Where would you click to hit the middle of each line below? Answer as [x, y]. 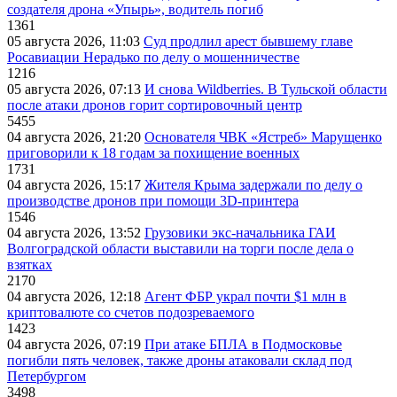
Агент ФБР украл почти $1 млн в [245, 297]
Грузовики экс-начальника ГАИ [240, 233]
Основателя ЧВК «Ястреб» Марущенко [263, 137]
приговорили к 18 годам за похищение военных [153, 153]
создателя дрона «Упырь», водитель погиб [135, 10]
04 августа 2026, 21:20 [76, 137]
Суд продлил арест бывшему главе [248, 42]
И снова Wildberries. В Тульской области [266, 90]
